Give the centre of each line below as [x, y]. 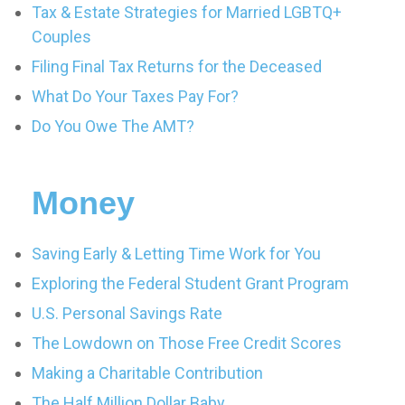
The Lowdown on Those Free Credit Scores [187, 343]
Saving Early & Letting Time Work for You [176, 254]
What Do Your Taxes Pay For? [135, 96]
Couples [61, 37]
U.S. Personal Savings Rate [127, 313]
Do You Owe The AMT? [113, 126]
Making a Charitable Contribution [147, 373]
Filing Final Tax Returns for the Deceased [177, 66]
